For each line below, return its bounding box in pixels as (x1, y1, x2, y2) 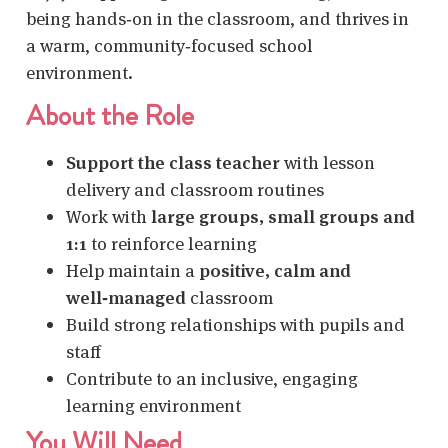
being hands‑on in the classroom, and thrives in (26, 6, 409, 30)
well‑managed (66, 285, 186, 309)
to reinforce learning (87, 231, 257, 255)
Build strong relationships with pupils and (66, 312, 405, 336)
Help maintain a (66, 258, 199, 282)
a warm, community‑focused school (26, 33, 313, 57)
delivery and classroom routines (66, 177, 324, 201)
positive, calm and (199, 258, 351, 282)
